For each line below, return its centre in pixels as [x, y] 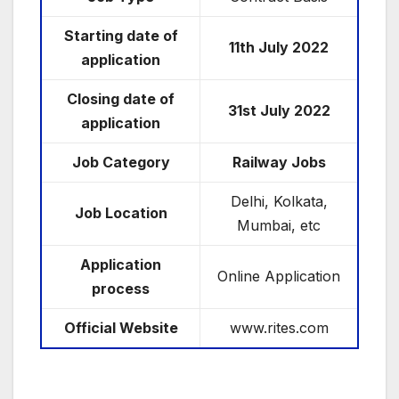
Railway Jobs [279, 162]
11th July [261, 47]
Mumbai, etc [279, 225]
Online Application [279, 276]
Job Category [121, 162]
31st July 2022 [279, 110]
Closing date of [121, 98]
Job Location [121, 212]
